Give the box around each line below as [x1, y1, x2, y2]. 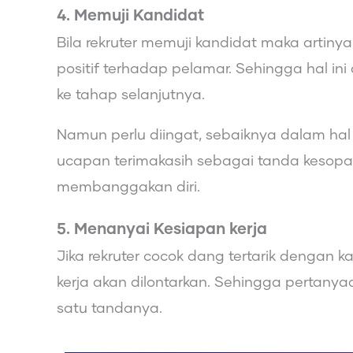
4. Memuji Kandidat [57, 7, 204, 24]
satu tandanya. [57, 301, 162, 316]
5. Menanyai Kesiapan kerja [57, 221, 267, 237]
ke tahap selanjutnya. [57, 87, 205, 102]
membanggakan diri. [57, 180, 200, 195]
